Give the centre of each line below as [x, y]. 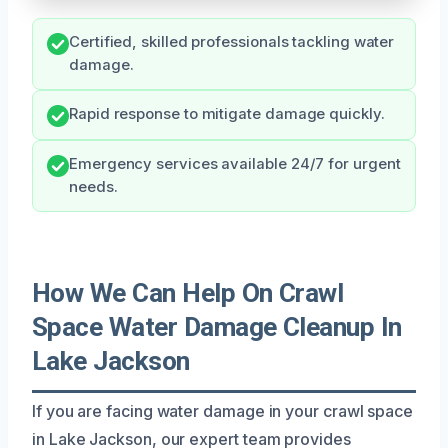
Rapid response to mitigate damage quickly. [227, 113]
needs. [93, 186]
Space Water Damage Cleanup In [217, 326]
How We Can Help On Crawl [188, 292]
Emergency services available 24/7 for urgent [235, 163]
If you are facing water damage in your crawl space [223, 410]
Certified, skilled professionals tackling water [232, 41]
